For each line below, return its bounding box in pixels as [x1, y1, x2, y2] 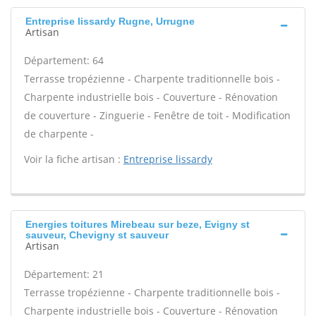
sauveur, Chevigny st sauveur [25, 229, 169, 241]
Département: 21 [24, 267, 104, 281]
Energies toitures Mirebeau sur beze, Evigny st [25, 219, 250, 230]
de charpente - [24, 127, 94, 140]
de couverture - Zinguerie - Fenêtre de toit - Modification [24, 109, 291, 122]
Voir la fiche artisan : [24, 152, 123, 166]
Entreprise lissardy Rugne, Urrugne [25, 16, 195, 27]
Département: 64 [24, 54, 104, 67]
